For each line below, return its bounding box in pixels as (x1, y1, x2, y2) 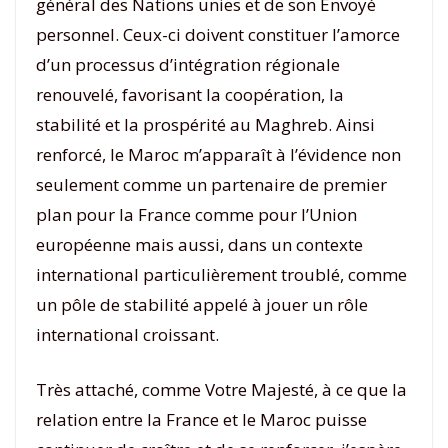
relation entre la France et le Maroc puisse (36, 408, 367, 431)
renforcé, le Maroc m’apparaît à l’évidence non (36, 142, 401, 166)
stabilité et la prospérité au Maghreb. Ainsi (36, 112, 375, 136)
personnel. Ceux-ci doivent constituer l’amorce (36, 22, 400, 46)
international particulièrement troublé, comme (36, 262, 407, 286)
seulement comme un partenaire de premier (36, 172, 387, 196)
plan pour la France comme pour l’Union (36, 202, 357, 226)
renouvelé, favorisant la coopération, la (36, 82, 344, 106)
